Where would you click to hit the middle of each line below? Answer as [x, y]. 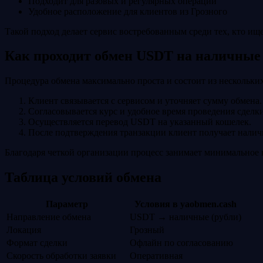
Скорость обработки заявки [61, 256]
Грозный [147, 230]
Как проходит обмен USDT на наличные [133, 56]
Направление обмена [49, 217]
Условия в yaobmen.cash [186, 204]
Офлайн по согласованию [181, 243]
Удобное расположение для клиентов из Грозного [128, 11]
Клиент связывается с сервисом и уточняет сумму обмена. [145, 101]
